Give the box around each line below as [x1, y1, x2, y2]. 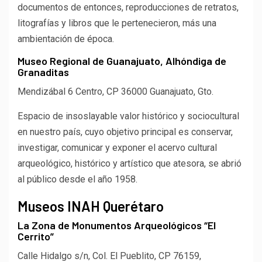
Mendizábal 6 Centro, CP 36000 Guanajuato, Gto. [18, 85, 213, 97]
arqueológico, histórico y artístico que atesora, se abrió [18, 157, 242, 169]
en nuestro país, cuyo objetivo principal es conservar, [18, 126, 233, 137]
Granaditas [18, 65, 69, 78]
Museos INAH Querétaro [18, 197, 164, 215]
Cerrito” [18, 229, 54, 243]
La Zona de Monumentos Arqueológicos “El [18, 218, 216, 232]
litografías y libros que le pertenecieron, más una [18, 17, 216, 29]
